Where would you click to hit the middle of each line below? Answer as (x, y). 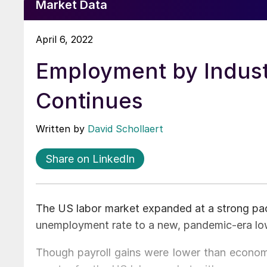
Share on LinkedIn (90, 159)
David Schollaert (125, 128)
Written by (62, 128)
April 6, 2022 (64, 39)
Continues (89, 100)
